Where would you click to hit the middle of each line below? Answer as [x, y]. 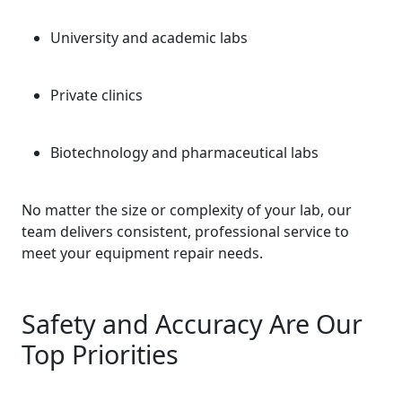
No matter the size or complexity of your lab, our [187, 210]
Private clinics [96, 95]
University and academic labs [149, 38]
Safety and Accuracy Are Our [192, 323]
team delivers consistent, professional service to [185, 232]
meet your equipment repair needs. [142, 253]
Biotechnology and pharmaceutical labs [184, 153]
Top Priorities [100, 354]
